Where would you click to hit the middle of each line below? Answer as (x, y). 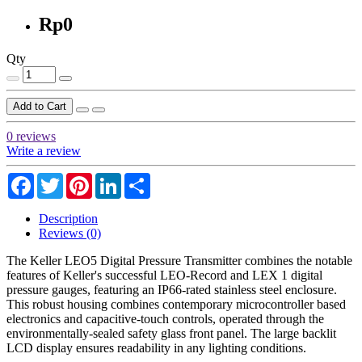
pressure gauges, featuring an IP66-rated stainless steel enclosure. (172, 289)
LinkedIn (145, 179)
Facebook (59, 179)
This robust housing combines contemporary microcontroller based (176, 304)
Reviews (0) (70, 233)
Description (68, 218)
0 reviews (31, 136)
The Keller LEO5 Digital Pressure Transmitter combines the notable (179, 260)
